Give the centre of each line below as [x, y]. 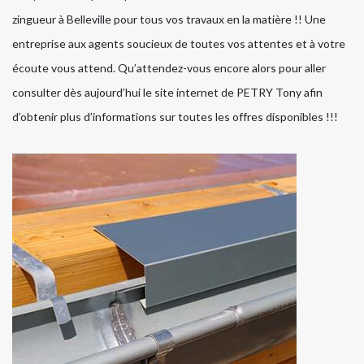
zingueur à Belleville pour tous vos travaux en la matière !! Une [169, 19]
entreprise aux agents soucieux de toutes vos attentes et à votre [179, 44]
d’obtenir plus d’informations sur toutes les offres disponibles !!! [175, 117]
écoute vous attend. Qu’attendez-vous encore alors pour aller [169, 68]
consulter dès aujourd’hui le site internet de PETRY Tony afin [167, 93]
